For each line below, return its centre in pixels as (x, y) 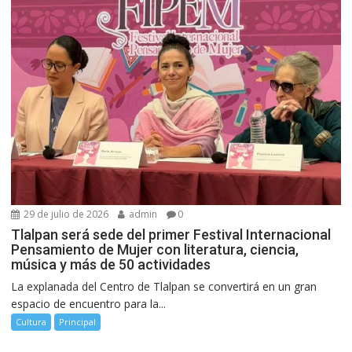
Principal (78, 321)
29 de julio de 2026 (65, 214)
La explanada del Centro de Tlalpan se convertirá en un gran (164, 286)
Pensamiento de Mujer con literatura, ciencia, (155, 249)
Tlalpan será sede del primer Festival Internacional (171, 234)
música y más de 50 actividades (111, 264)
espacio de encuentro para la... (89, 303)
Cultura (31, 321)
